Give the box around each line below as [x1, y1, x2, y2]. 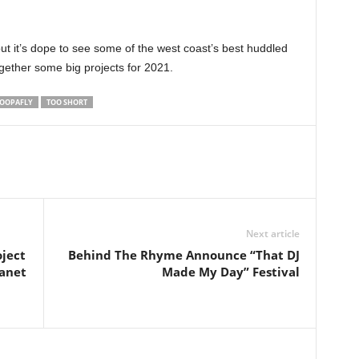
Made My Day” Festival [161, 264, 300, 280]
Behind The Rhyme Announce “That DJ [67, 247, 300, 263]
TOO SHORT [46, 97, 87, 107]
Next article [245, 227, 300, 240]
